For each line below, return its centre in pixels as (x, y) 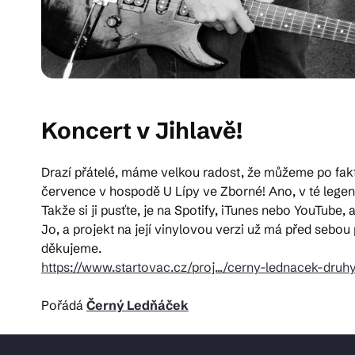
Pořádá (64, 305)
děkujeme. (71, 248)
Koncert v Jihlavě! (142, 130)
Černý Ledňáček (137, 305)
